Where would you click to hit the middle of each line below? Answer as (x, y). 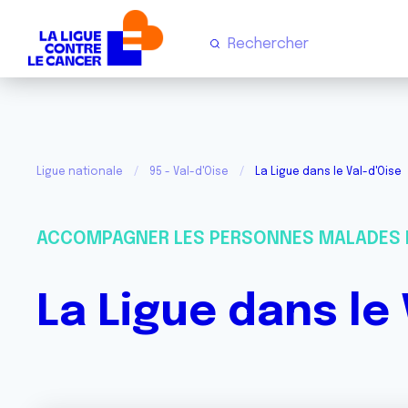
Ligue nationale (80, 172)
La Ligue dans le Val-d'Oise (328, 172)
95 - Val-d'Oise (189, 172)
